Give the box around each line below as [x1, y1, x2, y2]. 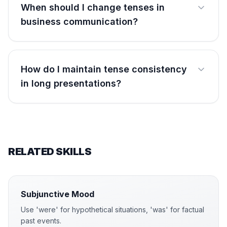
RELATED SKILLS [8, 145, 91, 158]
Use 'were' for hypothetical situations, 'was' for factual [21, 205, 204, 214]
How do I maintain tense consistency [21, 64, 187, 74]
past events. [21, 216, 61, 225]
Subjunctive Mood [21, 189, 94, 199]
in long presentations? [21, 78, 121, 89]
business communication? [21, 16, 138, 27]
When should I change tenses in [21, 2, 165, 13]
